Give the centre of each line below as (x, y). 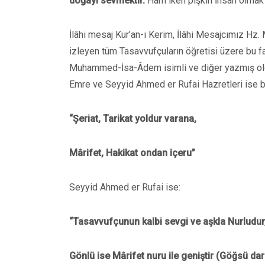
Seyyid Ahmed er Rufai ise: (125, 187)
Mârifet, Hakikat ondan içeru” (132, 153)
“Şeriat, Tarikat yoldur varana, (133, 119)
